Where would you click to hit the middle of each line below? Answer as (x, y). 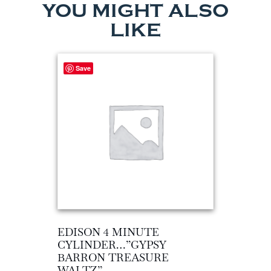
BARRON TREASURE (113, 257)
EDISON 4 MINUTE (108, 232)
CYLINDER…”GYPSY (112, 244)
